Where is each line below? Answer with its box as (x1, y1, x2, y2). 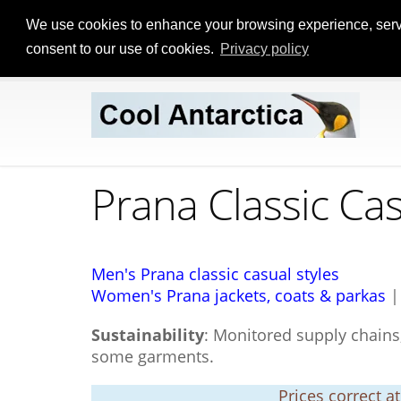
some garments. (91, 346, 214, 367)
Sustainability (91, 324, 204, 346)
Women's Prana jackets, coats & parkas (91, 285, 386, 306)
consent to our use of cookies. (25, 41, 218, 57)
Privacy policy (219, 41, 309, 57)
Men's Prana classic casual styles (91, 263, 339, 285)
